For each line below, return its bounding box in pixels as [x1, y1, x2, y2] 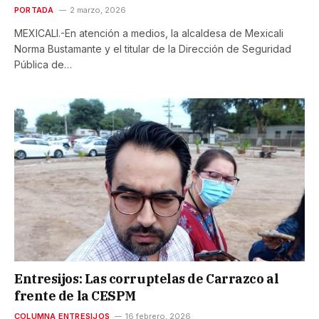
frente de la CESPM [14, 287, 136, 304]
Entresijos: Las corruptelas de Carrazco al [14, 270, 279, 287]
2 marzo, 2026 [69, 4, 126, 15]
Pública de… [14, 58, 72, 70]
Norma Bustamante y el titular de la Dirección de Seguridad [14, 42, 291, 55]
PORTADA [14, 4, 54, 15]
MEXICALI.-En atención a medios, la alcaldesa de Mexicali [14, 26, 283, 39]
